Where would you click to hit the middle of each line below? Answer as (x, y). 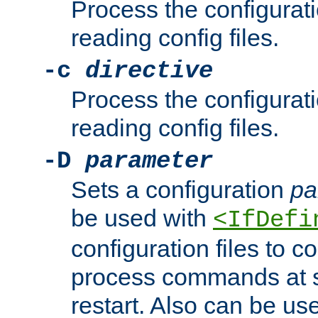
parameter (149, 161)
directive (149, 71)
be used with (142, 218)
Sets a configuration (181, 190)
